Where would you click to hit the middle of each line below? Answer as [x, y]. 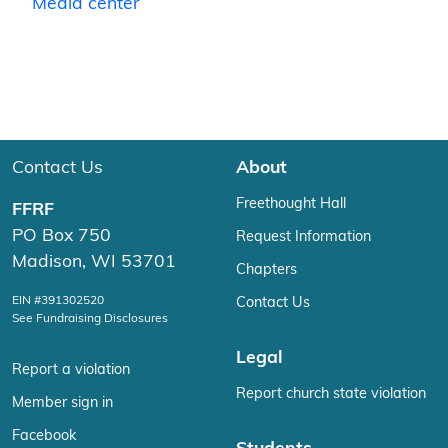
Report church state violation [331, 395]
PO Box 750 [61, 237]
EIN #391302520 [58, 301]
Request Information [303, 238]
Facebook [44, 437]
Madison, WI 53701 [94, 263]
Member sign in [62, 404]
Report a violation [71, 371]
